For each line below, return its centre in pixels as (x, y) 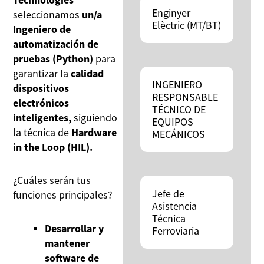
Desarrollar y (75, 228)
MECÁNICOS (178, 134)
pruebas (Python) (53, 58)
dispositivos (41, 88)
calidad (88, 73)
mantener (67, 243)
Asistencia (174, 206)
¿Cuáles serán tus (52, 180)
